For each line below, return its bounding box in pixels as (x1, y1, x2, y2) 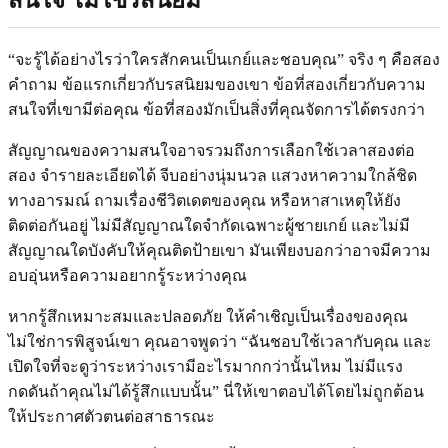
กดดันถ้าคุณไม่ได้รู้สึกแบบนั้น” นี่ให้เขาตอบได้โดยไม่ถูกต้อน (8, 383, 424, 401)
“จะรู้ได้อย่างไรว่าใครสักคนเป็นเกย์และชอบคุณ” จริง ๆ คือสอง (8, 51, 440, 69)
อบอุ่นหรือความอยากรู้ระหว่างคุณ (8, 267, 247, 285)
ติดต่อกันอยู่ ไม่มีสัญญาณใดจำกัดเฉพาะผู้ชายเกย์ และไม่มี (8, 217, 410, 235)
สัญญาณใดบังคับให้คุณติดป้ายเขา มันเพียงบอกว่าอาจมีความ (8, 242, 431, 260)
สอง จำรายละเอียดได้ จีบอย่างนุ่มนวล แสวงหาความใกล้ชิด (8, 167, 417, 185)
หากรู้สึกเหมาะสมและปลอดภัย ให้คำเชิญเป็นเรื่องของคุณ (8, 308, 408, 326)
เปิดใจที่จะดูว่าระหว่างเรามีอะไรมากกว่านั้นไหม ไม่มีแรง (8, 358, 403, 376)
